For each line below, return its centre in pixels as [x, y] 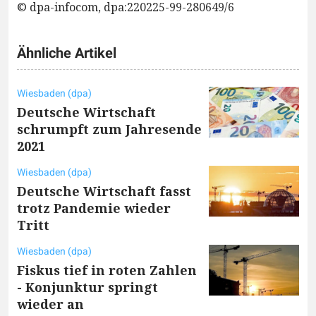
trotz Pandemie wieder [94, 208]
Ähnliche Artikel [67, 53]
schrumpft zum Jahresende [109, 129]
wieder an [50, 304]
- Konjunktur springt [87, 287]
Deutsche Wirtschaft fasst [104, 191]
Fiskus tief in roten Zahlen [107, 270]
